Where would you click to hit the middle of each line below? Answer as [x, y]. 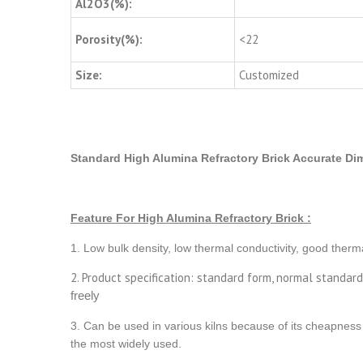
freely [85, 296]
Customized [269, 75]
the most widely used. [126, 344]
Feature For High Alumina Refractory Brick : [191, 218]
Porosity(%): [109, 39]
